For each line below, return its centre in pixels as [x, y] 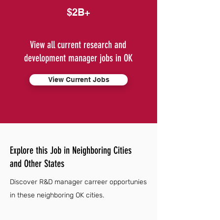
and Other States [37, 164]
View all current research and [78, 45]
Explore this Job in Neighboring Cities [71, 150]
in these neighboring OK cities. [57, 195]
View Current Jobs [79, 80]
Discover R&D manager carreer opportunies [78, 182]
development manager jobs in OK [78, 58]
